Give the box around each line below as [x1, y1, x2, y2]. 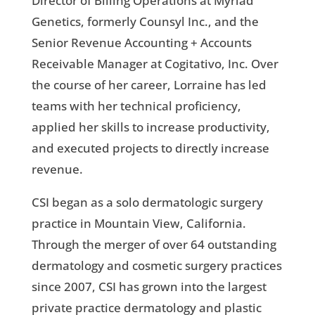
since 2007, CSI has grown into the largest [31, 278, 266, 295]
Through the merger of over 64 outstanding [31, 236, 276, 252]
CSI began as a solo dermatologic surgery [31, 193, 263, 210]
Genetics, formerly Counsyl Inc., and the [31, 13, 259, 30]
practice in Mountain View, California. [31, 214, 246, 231]
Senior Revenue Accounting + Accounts [31, 34, 252, 51]
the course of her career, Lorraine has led [31, 76, 266, 93]
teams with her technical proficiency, [31, 97, 241, 114]
